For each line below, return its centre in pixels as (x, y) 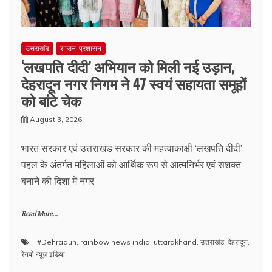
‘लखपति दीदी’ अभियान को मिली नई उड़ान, (127, 66)
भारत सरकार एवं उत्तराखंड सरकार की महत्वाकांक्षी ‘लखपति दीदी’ (132, 148)
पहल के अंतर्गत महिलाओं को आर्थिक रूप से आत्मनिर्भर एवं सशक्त (131, 165)
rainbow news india (115, 242)
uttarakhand (175, 242)
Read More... (39, 214)
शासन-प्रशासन (81, 48)
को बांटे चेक (51, 100)
